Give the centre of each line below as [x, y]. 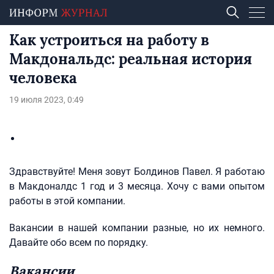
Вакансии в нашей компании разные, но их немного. [137, 228]
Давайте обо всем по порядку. [79, 243]
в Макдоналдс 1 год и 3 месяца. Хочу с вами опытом [137, 186]
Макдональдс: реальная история [131, 59]
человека [43, 78]
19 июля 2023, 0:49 [46, 100]
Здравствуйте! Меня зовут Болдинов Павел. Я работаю [137, 172]
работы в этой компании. [67, 201]
